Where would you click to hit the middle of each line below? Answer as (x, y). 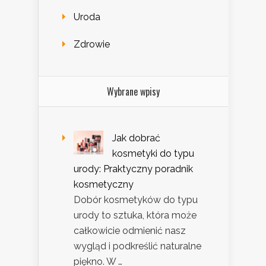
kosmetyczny (104, 185)
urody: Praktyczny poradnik (133, 169)
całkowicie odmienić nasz (130, 231)
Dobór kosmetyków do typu (136, 200)
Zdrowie (92, 45)
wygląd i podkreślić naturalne (137, 246)
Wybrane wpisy (133, 92)
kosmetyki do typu (153, 154)
